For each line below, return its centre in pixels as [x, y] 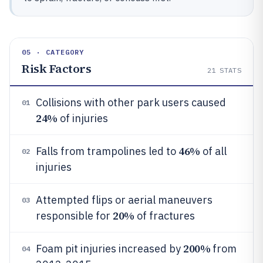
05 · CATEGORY [53, 52]
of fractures [164, 216]
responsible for [74, 216]
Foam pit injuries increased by [109, 249]
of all [213, 151]
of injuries [82, 118]
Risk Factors [56, 69]
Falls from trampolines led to [107, 151]
